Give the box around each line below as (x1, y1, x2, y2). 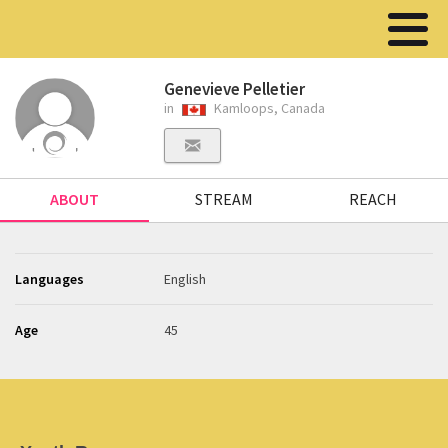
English (164, 270, 207, 288)
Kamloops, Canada (211, 99, 326, 117)
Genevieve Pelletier (164, 78, 306, 100)
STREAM (194, 189, 253, 209)
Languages (15, 270, 84, 288)
